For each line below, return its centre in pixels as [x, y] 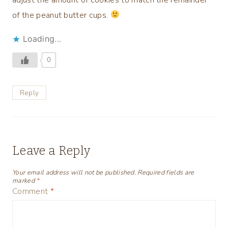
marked [24, 181]
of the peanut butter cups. [61, 15]
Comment [31, 192]
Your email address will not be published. [74, 173]
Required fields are [166, 173]
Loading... [42, 38]
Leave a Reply [51, 150]
